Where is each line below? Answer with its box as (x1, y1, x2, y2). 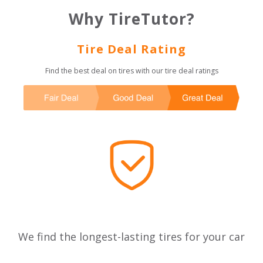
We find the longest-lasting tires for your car (18, 230, 245, 244)
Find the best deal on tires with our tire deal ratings (45, 65, 218, 76)
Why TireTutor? (68, 8, 195, 29)
